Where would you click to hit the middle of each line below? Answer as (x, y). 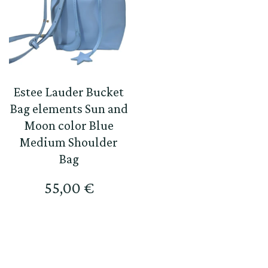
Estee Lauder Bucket (69, 92)
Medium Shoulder (69, 142)
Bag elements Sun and (69, 109)
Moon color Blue (69, 126)
